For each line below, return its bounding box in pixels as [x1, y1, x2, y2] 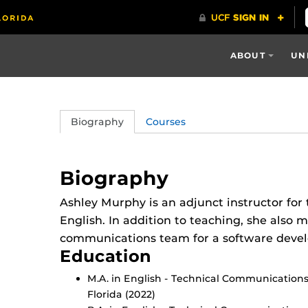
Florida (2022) [87, 288, 155, 300]
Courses [146, 115, 186, 128]
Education [60, 246, 151, 266]
